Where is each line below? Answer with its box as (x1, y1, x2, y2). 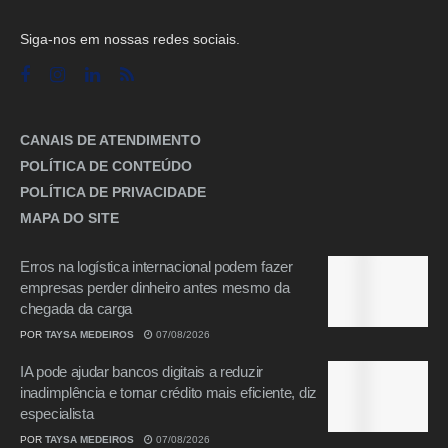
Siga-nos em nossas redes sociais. (20, 30, 240, 47)
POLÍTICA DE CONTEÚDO (20, 157, 192, 174)
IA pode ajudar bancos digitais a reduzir (20, 362, 263, 380)
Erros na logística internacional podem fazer (20, 257, 293, 275)
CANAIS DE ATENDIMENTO (20, 131, 201, 148)
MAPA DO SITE (20, 209, 119, 226)
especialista (20, 404, 94, 422)
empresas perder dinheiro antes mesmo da (20, 278, 290, 296)
